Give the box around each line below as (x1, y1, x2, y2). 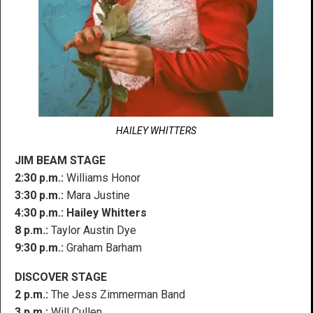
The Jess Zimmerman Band (51, 287, 185, 301)
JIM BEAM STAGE (15, 153, 105, 167)
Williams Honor (64, 170, 140, 184)
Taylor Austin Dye (51, 223, 136, 237)
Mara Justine (64, 188, 130, 202)
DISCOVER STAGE (15, 270, 107, 284)
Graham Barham (64, 240, 142, 254)
